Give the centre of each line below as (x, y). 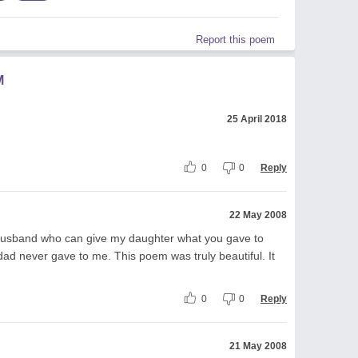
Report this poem (235, 39)
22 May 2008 (258, 215)
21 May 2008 (258, 346)
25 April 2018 (257, 119)
